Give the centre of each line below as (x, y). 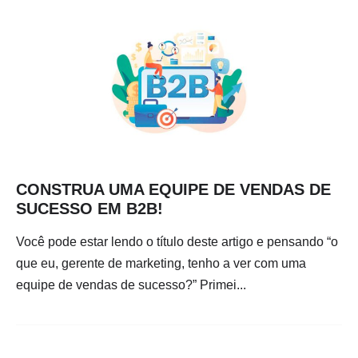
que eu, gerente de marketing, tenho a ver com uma (161, 263)
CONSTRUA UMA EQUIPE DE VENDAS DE (173, 189)
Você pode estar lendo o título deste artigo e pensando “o (177, 241)
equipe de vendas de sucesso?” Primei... (131, 284)
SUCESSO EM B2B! (89, 208)
